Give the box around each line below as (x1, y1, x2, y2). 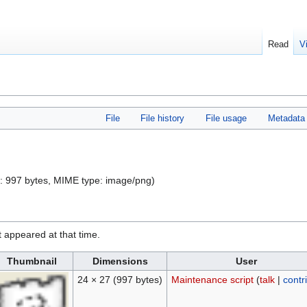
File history (140, 113, 185, 124)
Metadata (267, 113, 305, 124)
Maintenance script (171, 274, 254, 286)
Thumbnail (7, 256, 57, 267)
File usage (206, 113, 247, 124)
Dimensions (92, 256, 148, 267)
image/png (106, 175, 151, 186)
